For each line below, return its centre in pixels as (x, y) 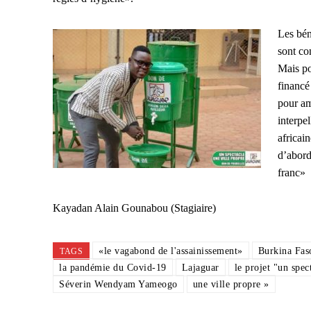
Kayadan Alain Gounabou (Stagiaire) (134, 208)
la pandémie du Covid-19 (113, 268)
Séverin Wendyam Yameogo (118, 285)
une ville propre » (231, 285)
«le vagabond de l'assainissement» (171, 251)
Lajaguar (200, 268)
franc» (292, 173)
